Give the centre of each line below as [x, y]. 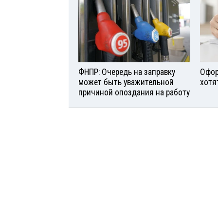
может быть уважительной [126, 82]
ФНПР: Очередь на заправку [127, 72]
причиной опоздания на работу [134, 93]
